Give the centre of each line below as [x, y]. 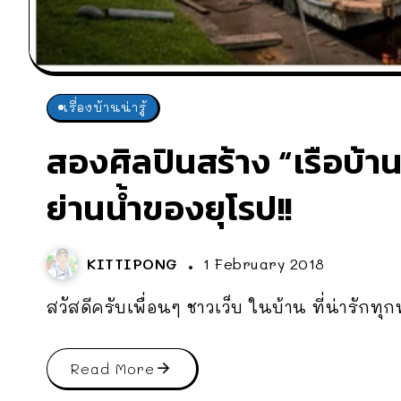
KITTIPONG [135, 263]
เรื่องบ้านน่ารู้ [105, 107]
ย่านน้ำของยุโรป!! [170, 208]
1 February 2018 [264, 263]
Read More [113, 368]
